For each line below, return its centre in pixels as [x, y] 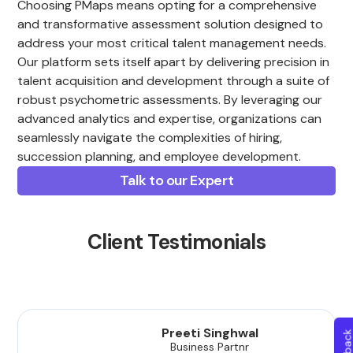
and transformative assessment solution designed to [171, 24]
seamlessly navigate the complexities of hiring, [150, 138]
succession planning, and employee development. [160, 157]
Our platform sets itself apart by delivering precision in [174, 62]
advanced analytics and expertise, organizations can [170, 119]
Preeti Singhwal [210, 333]
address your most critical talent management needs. [172, 43]
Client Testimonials [176, 242]
